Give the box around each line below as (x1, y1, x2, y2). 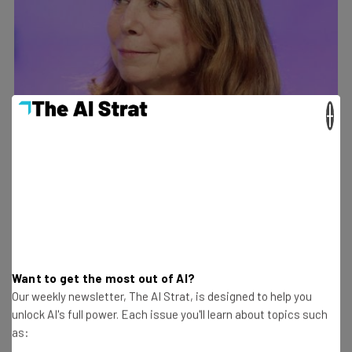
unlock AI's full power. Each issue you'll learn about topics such (12, 306, 328, 321)
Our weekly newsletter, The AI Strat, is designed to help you (12, 288, 312, 303)
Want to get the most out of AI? (12, 270, 195, 285)
